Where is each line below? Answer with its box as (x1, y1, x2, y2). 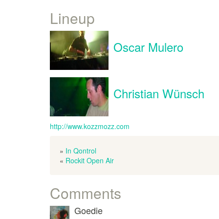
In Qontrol (66, 146, 96, 155)
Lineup (50, 7, 95, 28)
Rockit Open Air (66, 155, 114, 165)
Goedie (74, 204, 103, 217)
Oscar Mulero (113, 38, 183, 55)
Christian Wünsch (113, 85, 204, 102)
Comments (50, 182, 121, 203)
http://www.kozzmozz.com (50, 121, 130, 131)
